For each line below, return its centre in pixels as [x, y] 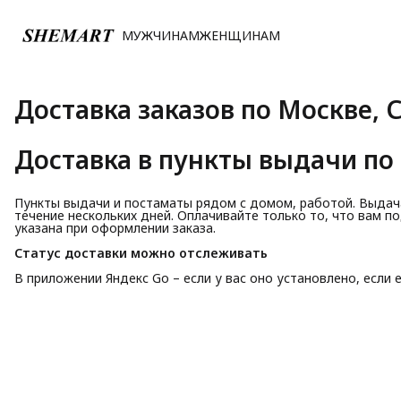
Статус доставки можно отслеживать [141, 253]
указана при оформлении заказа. [115, 228]
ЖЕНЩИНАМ [240, 35]
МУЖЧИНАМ [161, 35]
